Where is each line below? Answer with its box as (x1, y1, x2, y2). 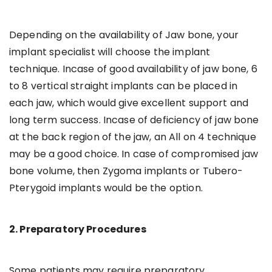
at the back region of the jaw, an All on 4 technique (9, 129, 256, 144)
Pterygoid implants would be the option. (9, 180, 203, 195)
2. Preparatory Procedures (9, 222, 146, 236)
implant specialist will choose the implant (9, 44, 211, 59)
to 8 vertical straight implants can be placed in (9, 78, 238, 93)
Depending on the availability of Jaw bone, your (9, 27, 239, 42)
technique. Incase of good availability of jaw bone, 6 (9, 61, 257, 76)
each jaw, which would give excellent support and (9, 95, 249, 110)
